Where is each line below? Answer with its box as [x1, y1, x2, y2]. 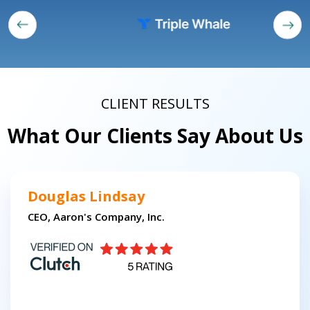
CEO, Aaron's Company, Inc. [28, 210, 165, 224]
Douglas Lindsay [28, 187, 145, 206]
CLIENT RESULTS [100, 94, 210, 113]
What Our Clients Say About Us [7, 122, 303, 149]
